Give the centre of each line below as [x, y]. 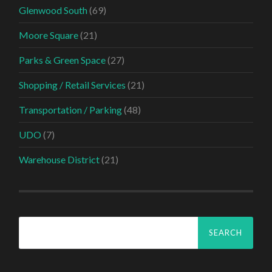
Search [33, 222]
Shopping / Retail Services [73, 85]
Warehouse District [59, 160]
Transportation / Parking [71, 110]
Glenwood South [53, 10]
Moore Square [49, 35]
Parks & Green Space [63, 60]
